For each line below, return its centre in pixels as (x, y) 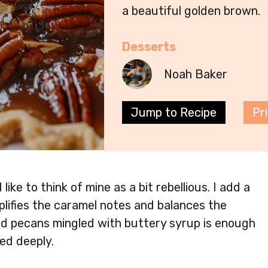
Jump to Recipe (174, 113)
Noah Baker (196, 74)
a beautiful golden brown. (191, 11)
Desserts (149, 47)
